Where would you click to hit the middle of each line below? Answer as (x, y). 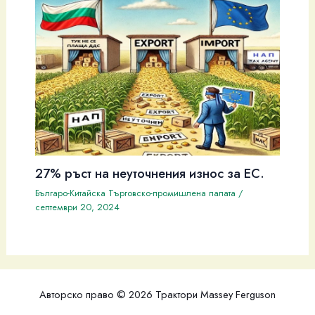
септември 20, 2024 (77, 207)
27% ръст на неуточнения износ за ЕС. (149, 174)
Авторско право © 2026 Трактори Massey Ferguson (157, 294)
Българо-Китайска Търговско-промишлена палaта (135, 193)
